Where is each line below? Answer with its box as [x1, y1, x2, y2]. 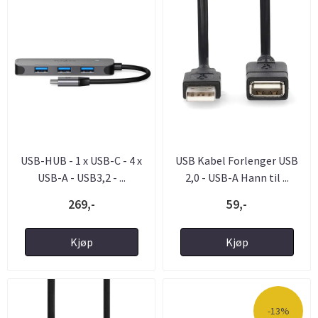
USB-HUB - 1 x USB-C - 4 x [21, 153, 142, 168]
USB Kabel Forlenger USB [175, 153, 298, 168]
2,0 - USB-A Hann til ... [185, 170, 289, 185]
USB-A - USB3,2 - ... [37, 170, 126, 185]
